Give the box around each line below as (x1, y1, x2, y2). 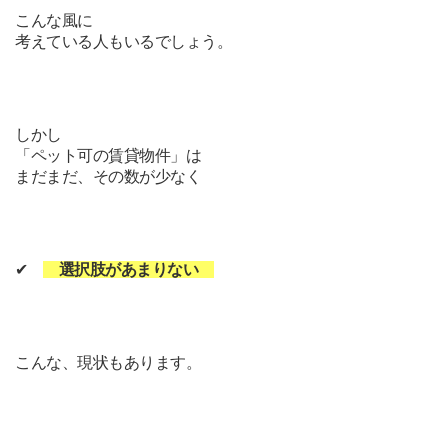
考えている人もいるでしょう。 (15, 33, 233, 50)
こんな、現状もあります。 (15, 354, 202, 371)
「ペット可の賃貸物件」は (15, 147, 202, 164)
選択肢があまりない (43, 261, 214, 278)
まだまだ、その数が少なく (15, 168, 202, 185)
